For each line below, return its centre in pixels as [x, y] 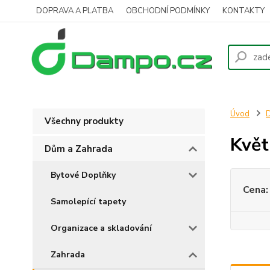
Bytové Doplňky [83, 175]
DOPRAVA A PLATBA [75, 11]
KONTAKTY [243, 11]
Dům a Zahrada [79, 149]
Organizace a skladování [101, 228]
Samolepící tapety [88, 202]
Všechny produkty [84, 121]
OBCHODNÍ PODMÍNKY [168, 11]
